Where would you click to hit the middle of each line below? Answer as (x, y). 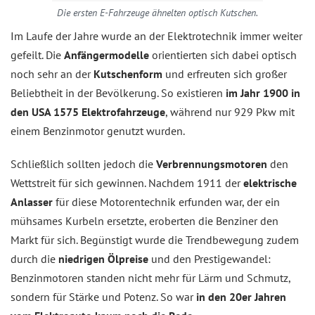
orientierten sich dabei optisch (224, 54)
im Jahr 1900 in (263, 92)
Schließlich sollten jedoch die (83, 163)
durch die (34, 258)
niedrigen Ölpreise (105, 258)
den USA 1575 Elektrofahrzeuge (88, 111)
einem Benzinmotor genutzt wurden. (98, 130)
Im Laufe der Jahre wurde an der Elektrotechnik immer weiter (156, 36)
